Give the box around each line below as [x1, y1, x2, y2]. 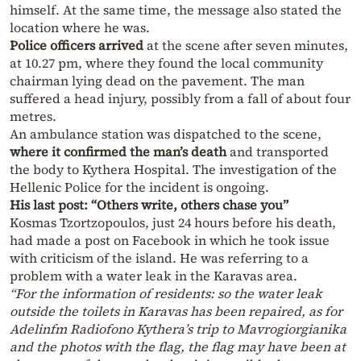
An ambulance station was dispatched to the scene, [10, 125, 322, 143]
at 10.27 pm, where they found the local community [10, 54, 323, 73]
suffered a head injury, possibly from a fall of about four [10, 89, 351, 108]
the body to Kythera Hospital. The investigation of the [10, 160, 337, 179]
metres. [10, 107, 56, 126]
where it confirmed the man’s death [10, 143, 226, 161]
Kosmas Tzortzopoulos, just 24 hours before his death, [10, 214, 336, 232]
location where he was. [10, 19, 150, 37]
